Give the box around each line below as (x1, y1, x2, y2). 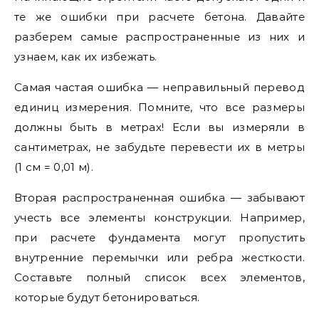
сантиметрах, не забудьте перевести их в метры (14, 140, 305, 154)
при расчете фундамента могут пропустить (14, 231, 305, 244)
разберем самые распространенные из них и (14, 30, 305, 43)
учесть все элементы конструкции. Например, (14, 211, 305, 224)
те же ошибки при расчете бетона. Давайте (14, 10, 305, 23)
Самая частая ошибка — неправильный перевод (14, 80, 305, 94)
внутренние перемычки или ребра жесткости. (14, 251, 305, 264)
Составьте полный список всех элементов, (14, 271, 305, 284)
